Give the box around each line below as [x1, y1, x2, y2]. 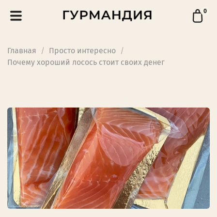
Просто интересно [49, 46, 116, 55]
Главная [7, 46, 36, 55]
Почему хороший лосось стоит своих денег [7, 57, 165, 67]
